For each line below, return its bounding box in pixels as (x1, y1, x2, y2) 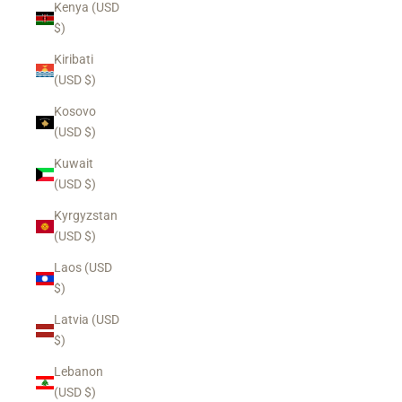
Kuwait (54, 156, 93, 170)
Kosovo (54, 104, 96, 118)
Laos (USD (54, 260, 112, 275)
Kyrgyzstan (54, 208, 118, 223)
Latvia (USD (54, 312, 119, 327)
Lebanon (54, 364, 103, 379)
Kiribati (54, 52, 93, 66)
